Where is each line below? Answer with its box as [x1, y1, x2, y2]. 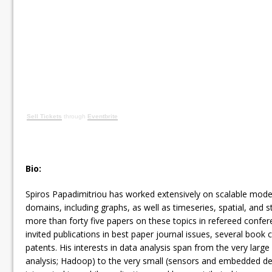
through [64, 112, 86, 120]
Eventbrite [87, 112, 118, 120]
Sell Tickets [27, 112, 62, 120]
